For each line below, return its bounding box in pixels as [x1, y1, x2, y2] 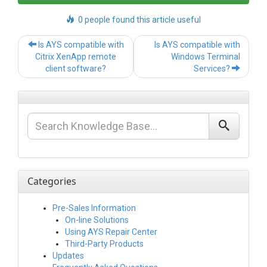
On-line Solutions [65, 215, 129, 225]
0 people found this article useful [74, 15, 201, 25]
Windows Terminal [171, 52, 240, 62]
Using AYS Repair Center [65, 227, 157, 237]
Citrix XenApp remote [35, 52, 116, 62]
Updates [52, 251, 84, 261]
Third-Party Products [65, 239, 144, 249]
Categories [27, 175, 76, 188]
